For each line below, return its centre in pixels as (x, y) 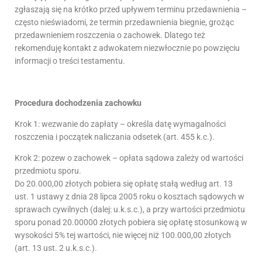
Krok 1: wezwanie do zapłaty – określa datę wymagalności (120, 124)
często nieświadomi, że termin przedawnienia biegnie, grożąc (124, 22)
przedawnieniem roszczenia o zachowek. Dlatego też (110, 35)
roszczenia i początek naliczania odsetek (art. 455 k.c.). (115, 137)
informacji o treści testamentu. (70, 61)
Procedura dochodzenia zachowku (78, 103)
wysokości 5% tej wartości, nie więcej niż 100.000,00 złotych (123, 235)
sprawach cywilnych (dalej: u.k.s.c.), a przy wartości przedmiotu (130, 209)
